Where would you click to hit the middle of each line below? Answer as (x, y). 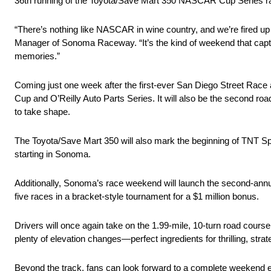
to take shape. (42, 112)
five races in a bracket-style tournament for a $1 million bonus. (137, 197)
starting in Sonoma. (53, 154)
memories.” (37, 56)
